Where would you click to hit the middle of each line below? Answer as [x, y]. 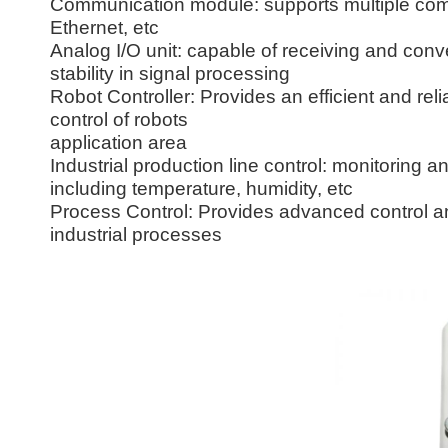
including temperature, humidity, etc [201, 188]
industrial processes [136, 234]
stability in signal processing [170, 73]
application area [118, 142]
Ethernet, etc [104, 27]
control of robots [119, 119]
